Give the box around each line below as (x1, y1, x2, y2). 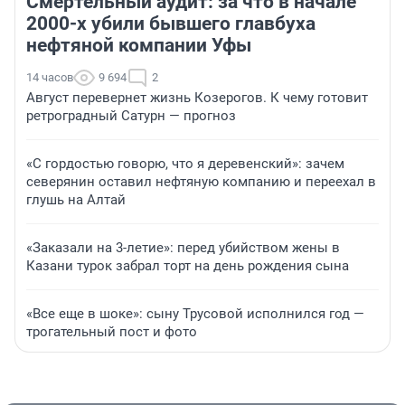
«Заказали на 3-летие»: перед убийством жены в (26, 239, 340, 256)
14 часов (26, 70, 73, 84)
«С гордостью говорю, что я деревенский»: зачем (26, 155, 344, 172)
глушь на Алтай (26, 191, 126, 208)
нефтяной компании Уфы (26, 33, 251, 56)
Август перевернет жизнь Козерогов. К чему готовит (26, 89, 368, 106)
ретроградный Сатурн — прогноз (26, 107, 236, 124)
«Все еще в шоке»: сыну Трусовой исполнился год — (26, 305, 364, 322)
